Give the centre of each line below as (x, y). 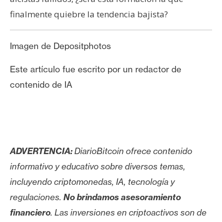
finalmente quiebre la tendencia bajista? (89, 14)
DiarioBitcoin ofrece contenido (132, 151)
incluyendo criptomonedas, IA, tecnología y (92, 181)
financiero (30, 212)
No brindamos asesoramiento (122, 197)
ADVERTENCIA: (41, 151)
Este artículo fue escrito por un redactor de (96, 69)
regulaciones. (37, 197)
